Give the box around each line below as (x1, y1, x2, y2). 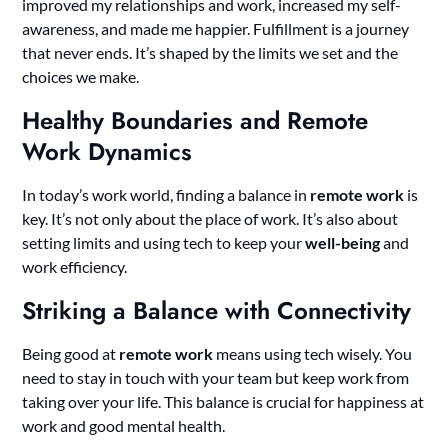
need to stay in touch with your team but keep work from (22, 368, 410, 388)
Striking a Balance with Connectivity (22, 293, 412, 329)
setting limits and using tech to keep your (22, 233, 306, 253)
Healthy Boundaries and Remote (22, 103, 369, 139)
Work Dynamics (22, 134, 193, 170)
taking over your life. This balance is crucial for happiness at (22, 392, 425, 412)
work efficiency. (22, 257, 128, 277)
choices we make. (22, 67, 140, 87)
